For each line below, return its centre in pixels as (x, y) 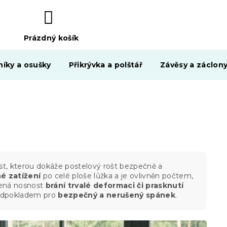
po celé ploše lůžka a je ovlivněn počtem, (117, 176)
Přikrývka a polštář (106, 65)
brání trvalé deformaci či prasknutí (115, 185)
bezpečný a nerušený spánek (117, 195)
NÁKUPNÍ (43, 49)
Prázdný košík (51, 38)
